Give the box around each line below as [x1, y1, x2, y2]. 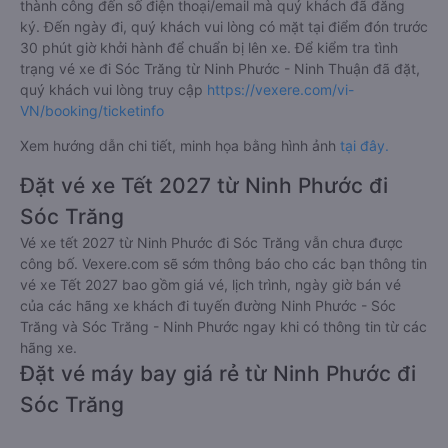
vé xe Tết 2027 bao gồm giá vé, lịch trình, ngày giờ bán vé [20, 276, 401, 294]
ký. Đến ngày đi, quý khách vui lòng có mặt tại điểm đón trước [20, 18, 428, 36]
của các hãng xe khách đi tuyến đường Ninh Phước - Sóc [20, 297, 396, 315]
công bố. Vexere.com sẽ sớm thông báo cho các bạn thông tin [20, 255, 427, 273]
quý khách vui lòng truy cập [20, 81, 207, 99]
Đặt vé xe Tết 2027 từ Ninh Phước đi [20, 173, 388, 199]
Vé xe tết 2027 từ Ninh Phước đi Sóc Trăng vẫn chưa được [20, 234, 403, 252]
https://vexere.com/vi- [207, 81, 354, 99]
